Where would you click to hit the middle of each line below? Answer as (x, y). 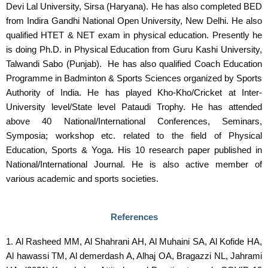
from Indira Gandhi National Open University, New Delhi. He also (134, 21)
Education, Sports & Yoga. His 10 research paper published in (134, 150)
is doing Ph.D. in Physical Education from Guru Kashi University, (134, 50)
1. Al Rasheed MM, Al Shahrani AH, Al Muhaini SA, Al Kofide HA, (134, 241)
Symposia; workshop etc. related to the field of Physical (134, 136)
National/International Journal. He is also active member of (134, 165)
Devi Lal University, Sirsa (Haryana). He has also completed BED (134, 7)
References (134, 217)
